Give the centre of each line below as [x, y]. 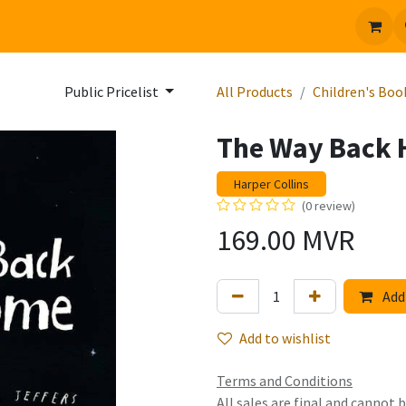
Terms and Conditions [285, 381]
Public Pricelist [113, 92]
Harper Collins [271, 184]
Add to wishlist [285, 338]
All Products [255, 92]
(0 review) [329, 206]
